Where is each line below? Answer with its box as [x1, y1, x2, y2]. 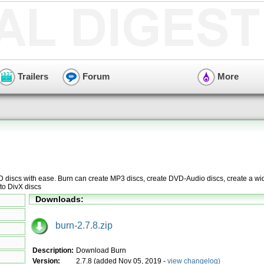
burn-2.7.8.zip [48, 220, 113, 230]
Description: [32, 246, 74, 255]
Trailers [15, 71, 48, 81]
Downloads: [35, 194, 84, 204]
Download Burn [76, 246, 126, 255]
